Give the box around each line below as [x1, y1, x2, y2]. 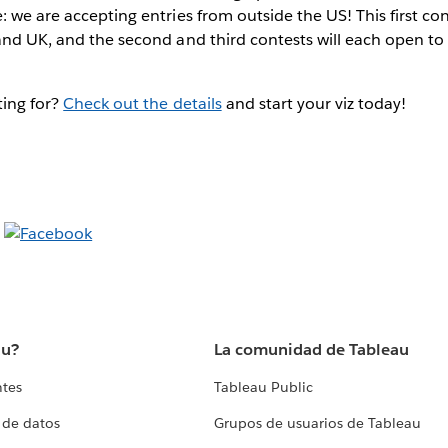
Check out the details [63, 92, 222, 114]
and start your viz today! [221, 92, 407, 114]
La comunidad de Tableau [213, 339, 410, 361]
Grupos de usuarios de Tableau [213, 414, 422, 433]
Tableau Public [213, 378, 313, 397]
